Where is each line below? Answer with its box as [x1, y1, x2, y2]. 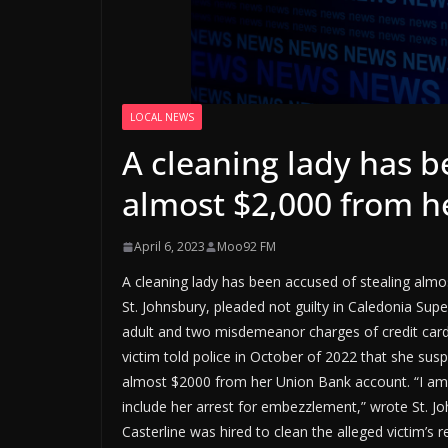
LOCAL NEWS [130, 110, 194, 125]
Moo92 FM [217, 238, 276, 256]
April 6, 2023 [134, 238, 205, 256]
